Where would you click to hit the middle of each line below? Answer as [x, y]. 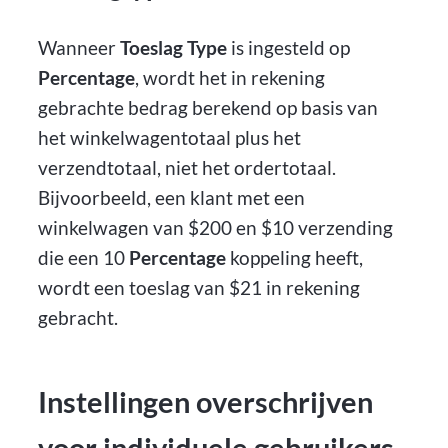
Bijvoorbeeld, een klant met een [172, 197]
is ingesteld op [289, 47]
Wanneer [79, 47]
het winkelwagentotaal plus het [170, 137]
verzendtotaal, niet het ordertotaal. [187, 167]
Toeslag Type [174, 47]
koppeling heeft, [295, 257]
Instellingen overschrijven [206, 401]
